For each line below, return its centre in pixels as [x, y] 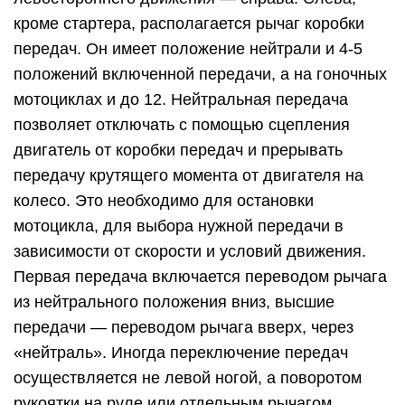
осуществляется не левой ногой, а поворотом [188, 378]
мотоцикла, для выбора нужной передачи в [179, 226]
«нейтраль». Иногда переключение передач [181, 353]
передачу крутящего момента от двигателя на [188, 175]
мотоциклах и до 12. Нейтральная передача [181, 99]
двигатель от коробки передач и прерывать [178, 150]
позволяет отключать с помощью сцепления [182, 125]
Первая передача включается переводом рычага [200, 277]
